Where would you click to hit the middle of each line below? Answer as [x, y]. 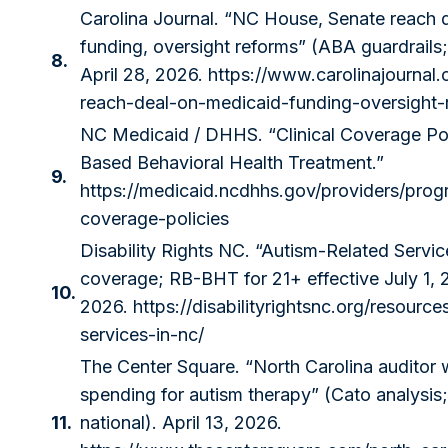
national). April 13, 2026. [181, 423]
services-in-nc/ [142, 335]
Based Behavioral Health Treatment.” [232, 163]
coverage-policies [154, 219]
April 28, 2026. [144, 75]
